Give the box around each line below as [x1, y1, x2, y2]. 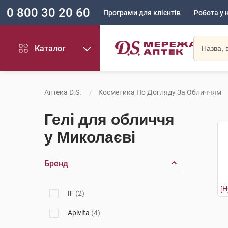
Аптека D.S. [44, 88, 81, 96]
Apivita [68, 209, 91, 217]
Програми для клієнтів [103, 9, 181, 17]
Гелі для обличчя [44, 111, 175, 128]
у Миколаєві [44, 129, 135, 146]
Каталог [35, 43, 66, 53]
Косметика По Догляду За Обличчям [98, 88, 221, 96]
